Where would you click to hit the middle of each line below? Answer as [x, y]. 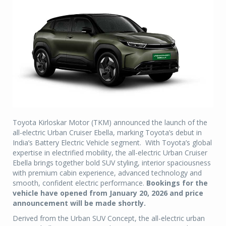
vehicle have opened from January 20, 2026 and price [108, 193]
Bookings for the [177, 183]
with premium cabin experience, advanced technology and [107, 173]
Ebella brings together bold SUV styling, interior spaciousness [112, 162]
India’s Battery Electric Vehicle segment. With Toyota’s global [112, 142]
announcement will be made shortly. [79, 203]
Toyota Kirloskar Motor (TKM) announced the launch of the [110, 122]
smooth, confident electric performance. [79, 183]
